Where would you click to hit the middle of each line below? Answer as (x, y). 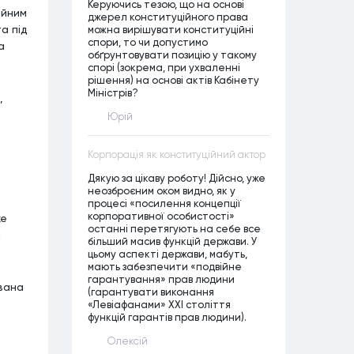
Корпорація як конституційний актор (177, 154)
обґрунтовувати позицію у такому (172, 55)
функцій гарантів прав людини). (168, 317)
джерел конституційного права (168, 17)
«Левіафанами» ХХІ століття (159, 304)
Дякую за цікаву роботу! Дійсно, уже (177, 178)
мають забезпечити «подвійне (165, 266)
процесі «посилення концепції (164, 203)
